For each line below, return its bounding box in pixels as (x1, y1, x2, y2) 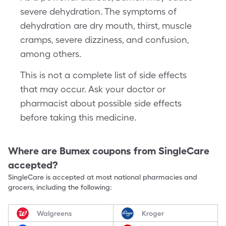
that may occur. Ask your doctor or (20, 84, 165, 94)
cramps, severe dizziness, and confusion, (20, 34, 189, 45)
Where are (8, 145, 57, 157)
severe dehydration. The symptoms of (20, 6, 177, 17)
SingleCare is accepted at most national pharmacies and (8, 173, 197, 181)
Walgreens (37, 209, 72, 217)
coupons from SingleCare (92, 145, 209, 157)
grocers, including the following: (8, 183, 112, 191)
